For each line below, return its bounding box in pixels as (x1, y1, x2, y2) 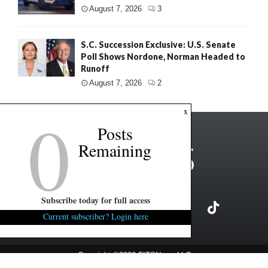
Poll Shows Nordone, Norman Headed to (81, 51, 245, 62)
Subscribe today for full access (41, 194, 150, 206)
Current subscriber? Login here (42, 211, 148, 222)
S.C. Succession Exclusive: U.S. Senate (81, 39, 236, 50)
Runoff (81, 63, 109, 74)
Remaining (78, 139, 151, 162)
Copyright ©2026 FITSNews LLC (77, 251, 191, 260)
